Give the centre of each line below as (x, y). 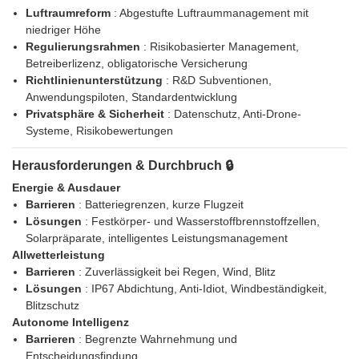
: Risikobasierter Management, (221, 47)
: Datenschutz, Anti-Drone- (234, 114)
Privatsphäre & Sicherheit (96, 114)
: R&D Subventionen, (218, 81)
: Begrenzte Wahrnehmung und (157, 339)
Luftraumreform (69, 13)
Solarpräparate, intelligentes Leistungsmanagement (156, 238)
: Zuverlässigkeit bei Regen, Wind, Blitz (177, 272)
